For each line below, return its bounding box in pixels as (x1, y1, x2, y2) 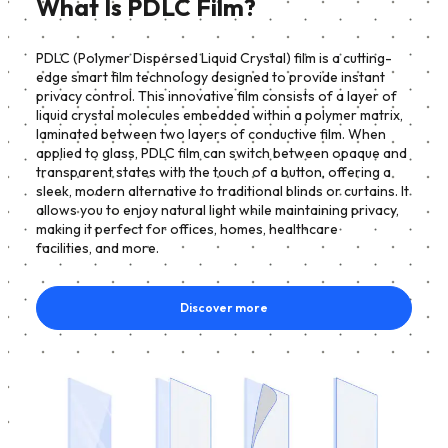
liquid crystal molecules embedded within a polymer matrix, (36, 105, 403, 124)
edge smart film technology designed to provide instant (36, 67, 385, 86)
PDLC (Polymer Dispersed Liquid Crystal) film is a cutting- (36, 48, 392, 67)
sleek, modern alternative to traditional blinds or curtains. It (36, 181, 409, 200)
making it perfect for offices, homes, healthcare (36, 219, 338, 238)
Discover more (180, 299, 268, 315)
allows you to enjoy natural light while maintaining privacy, (36, 200, 399, 219)
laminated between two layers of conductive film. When (36, 124, 386, 143)
